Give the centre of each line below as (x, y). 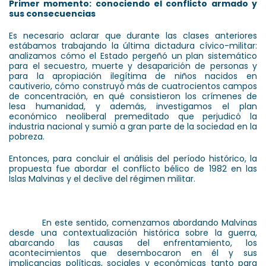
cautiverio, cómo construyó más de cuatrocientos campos (133, 86)
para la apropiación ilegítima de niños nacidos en (133, 76)
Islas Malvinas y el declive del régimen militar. (102, 178)
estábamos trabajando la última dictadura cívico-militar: (133, 45)
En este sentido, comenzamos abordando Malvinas (133, 222)
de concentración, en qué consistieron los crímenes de (133, 96)
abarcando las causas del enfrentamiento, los (133, 243)
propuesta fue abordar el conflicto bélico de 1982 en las (133, 168)
